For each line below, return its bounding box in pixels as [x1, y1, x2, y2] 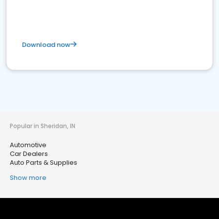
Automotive [10, 140, 46, 150]
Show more [10, 173, 46, 182]
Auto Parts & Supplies [10, 158, 77, 167]
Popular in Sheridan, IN [10, 122, 75, 130]
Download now [22, 40, 70, 49]
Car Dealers [10, 149, 48, 158]
